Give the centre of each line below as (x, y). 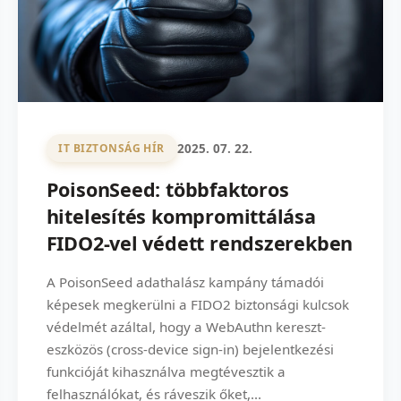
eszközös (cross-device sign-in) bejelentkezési (190, 349)
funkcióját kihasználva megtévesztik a (166, 371)
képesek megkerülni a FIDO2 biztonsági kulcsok (197, 304)
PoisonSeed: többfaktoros (167, 189)
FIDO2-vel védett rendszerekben (200, 243)
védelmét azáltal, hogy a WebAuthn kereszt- (186, 326)
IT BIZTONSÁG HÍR (111, 149)
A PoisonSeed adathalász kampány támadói (185, 282)
